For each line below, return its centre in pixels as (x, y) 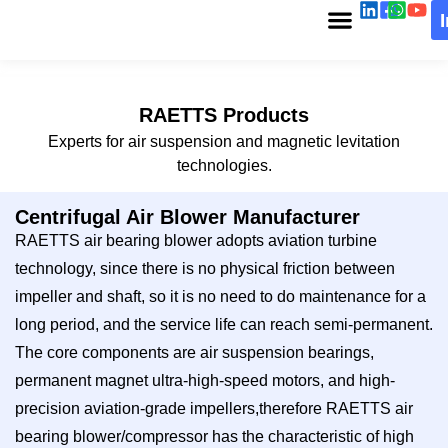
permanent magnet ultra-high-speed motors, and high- (205, 381)
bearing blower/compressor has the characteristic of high (214, 437)
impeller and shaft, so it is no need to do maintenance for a (220, 297)
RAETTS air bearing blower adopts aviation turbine (196, 241)
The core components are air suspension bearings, (194, 353)
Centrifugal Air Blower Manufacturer (187, 217)
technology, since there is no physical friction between (205, 269)
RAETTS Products (224, 115)
